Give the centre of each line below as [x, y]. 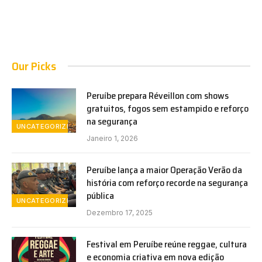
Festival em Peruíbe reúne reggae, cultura [167, 244]
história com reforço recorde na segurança [167, 182]
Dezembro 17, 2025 [120, 212]
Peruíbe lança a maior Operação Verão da [164, 170]
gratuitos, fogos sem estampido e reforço [168, 108]
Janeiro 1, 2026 [112, 138]
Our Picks [34, 66]
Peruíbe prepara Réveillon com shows [158, 95]
